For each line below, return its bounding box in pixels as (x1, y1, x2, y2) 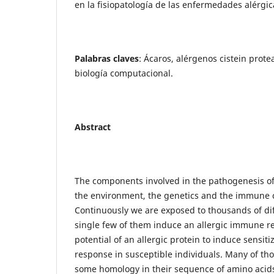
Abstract (75, 120, 111, 133)
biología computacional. (75, 67, 173, 79)
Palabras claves (75, 52, 139, 64)
